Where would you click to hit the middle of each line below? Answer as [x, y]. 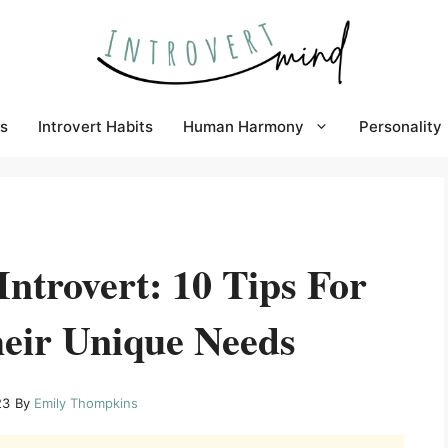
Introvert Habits [95, 126]
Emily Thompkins [86, 402]
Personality [400, 126]
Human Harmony [243, 126]
